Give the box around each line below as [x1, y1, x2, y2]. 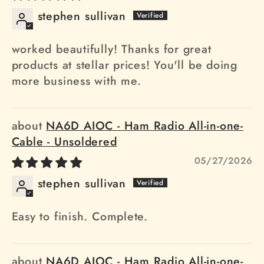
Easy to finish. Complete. [11, 208, 148, 225]
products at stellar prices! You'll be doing [11, 57, 238, 74]
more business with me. [11, 72, 141, 90]
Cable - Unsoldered [11, 133, 117, 150]
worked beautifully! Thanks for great [11, 41, 212, 58]
